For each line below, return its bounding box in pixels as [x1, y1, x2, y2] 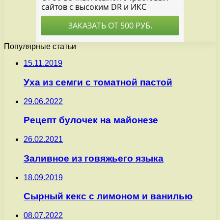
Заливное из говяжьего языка [24, 153, 164, 164]
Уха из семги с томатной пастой [24, 77, 172, 88]
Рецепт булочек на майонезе [24, 115, 158, 126]
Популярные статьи [4, 42, 76, 51]
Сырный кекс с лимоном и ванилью [24, 191, 192, 202]
